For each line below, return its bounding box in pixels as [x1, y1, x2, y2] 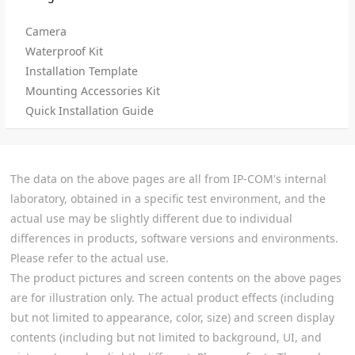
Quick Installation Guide [25, 103, 155, 118]
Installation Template [25, 63, 139, 78]
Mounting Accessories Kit [25, 83, 161, 98]
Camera [25, 24, 67, 39]
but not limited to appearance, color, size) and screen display [10, 310, 335, 325]
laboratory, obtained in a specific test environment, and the [10, 191, 326, 206]
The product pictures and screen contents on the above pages [10, 270, 342, 285]
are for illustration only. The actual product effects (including [10, 290, 335, 305]
